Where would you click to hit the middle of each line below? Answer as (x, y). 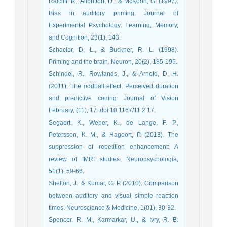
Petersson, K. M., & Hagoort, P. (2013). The (113, 135)
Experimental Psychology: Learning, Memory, (113, 25)
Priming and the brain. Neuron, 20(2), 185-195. (113, 62)
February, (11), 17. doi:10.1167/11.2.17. (102, 110)
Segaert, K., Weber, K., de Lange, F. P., (113, 122)
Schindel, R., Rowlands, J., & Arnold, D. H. (113, 74)
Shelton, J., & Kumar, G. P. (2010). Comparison (113, 183)
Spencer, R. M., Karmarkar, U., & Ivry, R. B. (113, 220)
